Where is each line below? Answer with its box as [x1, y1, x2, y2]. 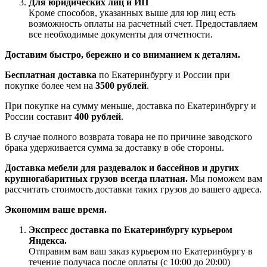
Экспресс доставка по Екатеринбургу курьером [29, 224, 232, 235]
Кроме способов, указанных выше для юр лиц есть [29, 7, 235, 18]
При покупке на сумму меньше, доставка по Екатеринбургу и [5, 100, 256, 111]
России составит [5, 111, 74, 122]
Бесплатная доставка [5, 69, 97, 80]
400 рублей [74, 111, 121, 122]
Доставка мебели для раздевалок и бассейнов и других [5, 162, 239, 173]
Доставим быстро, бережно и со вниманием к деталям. [5, 49, 240, 60]
